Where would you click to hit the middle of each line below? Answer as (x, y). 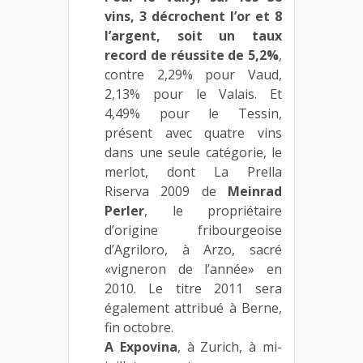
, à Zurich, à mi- (230, 346)
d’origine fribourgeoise (193, 230)
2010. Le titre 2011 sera (193, 288)
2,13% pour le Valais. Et (193, 94)
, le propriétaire (213, 210)
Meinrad (255, 191)
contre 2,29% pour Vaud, (193, 74)
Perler (124, 210)
